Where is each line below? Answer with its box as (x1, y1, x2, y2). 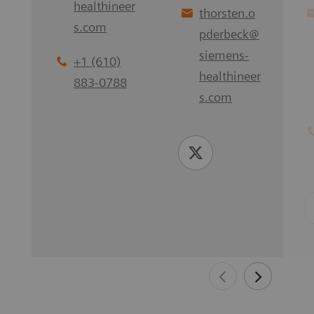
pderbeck (199, 26, 249, 41)
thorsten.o (199, 5, 255, 20)
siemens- (199, 47, 249, 62)
